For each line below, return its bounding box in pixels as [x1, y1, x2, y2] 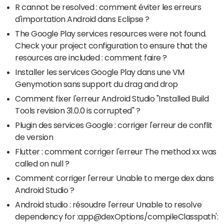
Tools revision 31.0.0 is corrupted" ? [15, 106, 140, 114]
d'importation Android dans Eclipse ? [15, 14, 149, 23]
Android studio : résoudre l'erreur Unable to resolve [15, 200, 202, 208]
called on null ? [15, 159, 69, 167]
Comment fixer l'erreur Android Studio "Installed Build [15, 94, 209, 102]
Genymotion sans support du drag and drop [15, 79, 178, 88]
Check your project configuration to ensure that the [15, 41, 207, 49]
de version [15, 132, 53, 141]
